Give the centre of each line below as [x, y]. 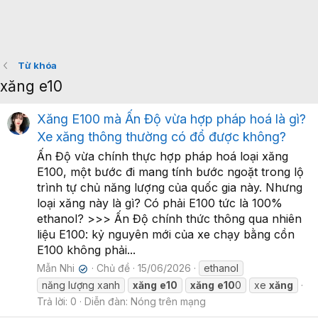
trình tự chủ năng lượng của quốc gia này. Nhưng [170, 188]
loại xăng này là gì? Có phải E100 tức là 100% [160, 203]
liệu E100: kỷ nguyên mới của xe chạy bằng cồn [166, 235]
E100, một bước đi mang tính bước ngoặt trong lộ [170, 172]
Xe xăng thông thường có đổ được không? [161, 137]
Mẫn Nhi [56, 268]
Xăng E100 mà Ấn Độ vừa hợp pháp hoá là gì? [171, 119]
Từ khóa [37, 65]
